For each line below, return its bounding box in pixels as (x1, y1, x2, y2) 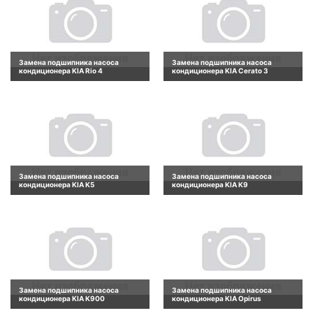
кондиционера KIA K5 (19, 180, 94, 189)
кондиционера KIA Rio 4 (19, 66, 103, 75)
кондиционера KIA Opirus (172, 294, 261, 303)
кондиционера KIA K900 (19, 294, 105, 303)
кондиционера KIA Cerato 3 (172, 66, 268, 75)
